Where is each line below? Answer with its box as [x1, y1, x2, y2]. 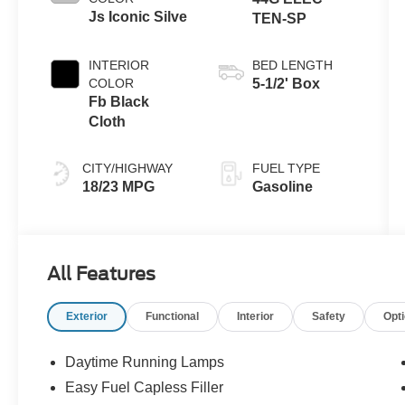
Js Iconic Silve [89, 8, 188, 24]
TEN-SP [251, 10, 306, 26]
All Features [47, 262, 155, 285]
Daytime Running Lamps [65, 353, 225, 370]
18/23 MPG [82, 178, 155, 194]
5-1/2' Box [251, 75, 320, 91]
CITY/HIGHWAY [82, 160, 174, 175]
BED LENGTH [251, 57, 333, 72]
